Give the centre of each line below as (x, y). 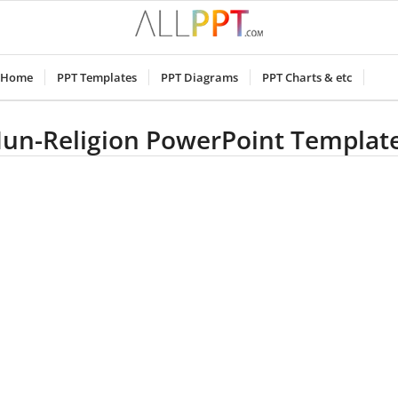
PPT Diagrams (199, 77)
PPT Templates (96, 77)
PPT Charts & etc (306, 77)
